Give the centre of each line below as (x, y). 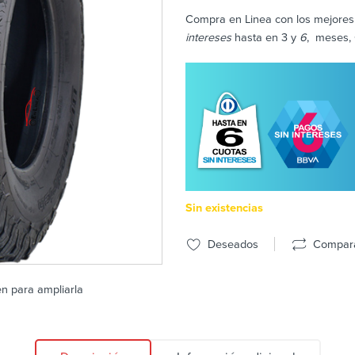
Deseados (230, 244)
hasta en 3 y (265, 38)
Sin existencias (224, 208)
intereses (208, 38)
